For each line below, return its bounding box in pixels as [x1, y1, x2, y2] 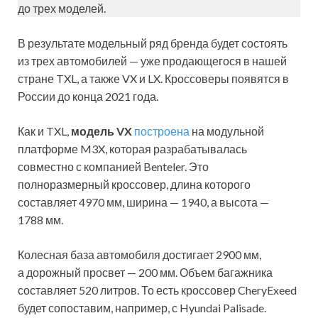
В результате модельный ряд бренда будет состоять [18, 36, 287, 50]
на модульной [190, 124, 264, 138]
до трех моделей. [18, 1, 106, 16]
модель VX [69, 124, 132, 138]
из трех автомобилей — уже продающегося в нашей [18, 54, 287, 68]
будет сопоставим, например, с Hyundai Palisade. [18, 301, 266, 315]
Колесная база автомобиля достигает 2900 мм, [18, 248, 261, 262]
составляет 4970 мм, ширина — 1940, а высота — [18, 195, 269, 209]
